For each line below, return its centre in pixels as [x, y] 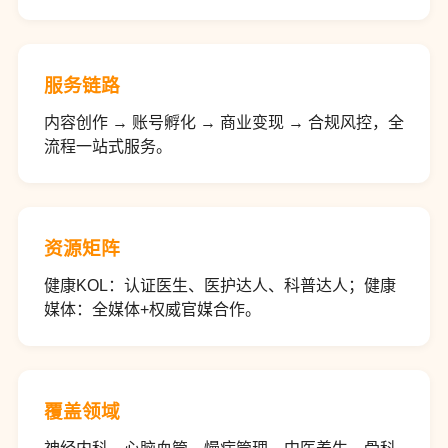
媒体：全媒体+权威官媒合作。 [152, 309]
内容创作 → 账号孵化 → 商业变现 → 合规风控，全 [223, 122]
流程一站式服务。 [107, 146]
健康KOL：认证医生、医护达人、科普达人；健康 [219, 285]
